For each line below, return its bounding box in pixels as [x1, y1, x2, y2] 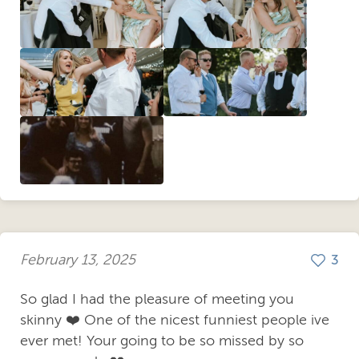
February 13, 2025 [20, 252, 135, 268]
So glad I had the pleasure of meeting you [20, 290, 294, 307]
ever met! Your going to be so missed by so [20, 332, 304, 349]
